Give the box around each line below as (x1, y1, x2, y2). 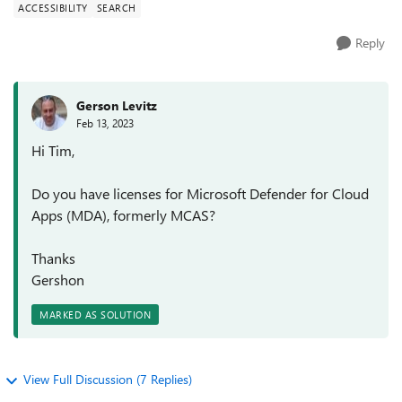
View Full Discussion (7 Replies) (23, 371, 192, 388)
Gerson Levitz (76, 96, 157, 114)
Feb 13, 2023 (76, 115, 134, 130)
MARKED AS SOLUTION (39, 308, 151, 321)
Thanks (31, 249, 75, 267)
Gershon (31, 270, 84, 289)
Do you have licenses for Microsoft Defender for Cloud (31, 184, 369, 203)
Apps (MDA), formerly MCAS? (31, 205, 215, 224)
